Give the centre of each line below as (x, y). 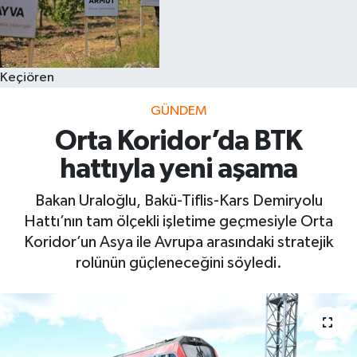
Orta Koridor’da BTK (178, 142)
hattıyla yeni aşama (178, 170)
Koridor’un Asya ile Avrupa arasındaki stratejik (178, 242)
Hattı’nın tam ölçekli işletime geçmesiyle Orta (178, 221)
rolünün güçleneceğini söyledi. (178, 263)
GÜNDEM (178, 111)
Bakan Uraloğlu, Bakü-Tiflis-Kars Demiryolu (178, 200)
